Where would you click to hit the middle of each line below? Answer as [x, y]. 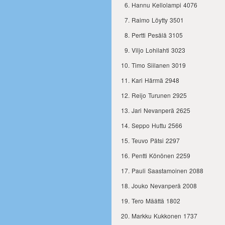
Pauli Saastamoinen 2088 [167, 171]
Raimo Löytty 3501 [158, 20]
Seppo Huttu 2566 [157, 125]
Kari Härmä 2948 [155, 80]
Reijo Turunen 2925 [159, 95]
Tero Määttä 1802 [156, 201]
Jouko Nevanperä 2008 [164, 186]
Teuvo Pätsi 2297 [156, 140]
